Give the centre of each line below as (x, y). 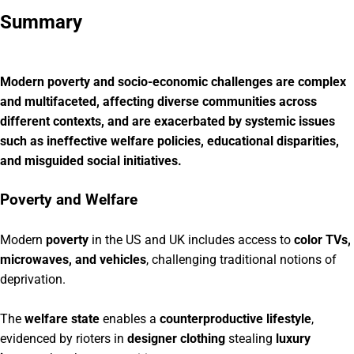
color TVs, (322, 239)
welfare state (62, 318)
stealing (250, 338)
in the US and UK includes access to (191, 239)
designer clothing (176, 338)
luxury (293, 338)
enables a (130, 318)
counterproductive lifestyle (235, 318)
